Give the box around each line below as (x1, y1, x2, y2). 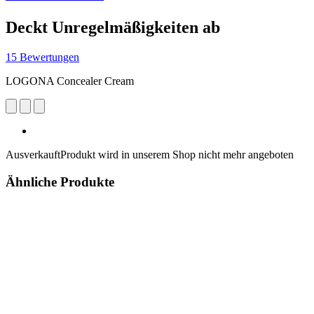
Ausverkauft (6, 148, 60, 161)
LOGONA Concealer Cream (6, 74, 134, 87)
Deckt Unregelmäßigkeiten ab (6, 18, 220, 36)
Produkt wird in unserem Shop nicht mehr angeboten (60, 148, 294, 161)
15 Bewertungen (6, 50, 79, 63)
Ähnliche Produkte (6, 174, 114, 189)
